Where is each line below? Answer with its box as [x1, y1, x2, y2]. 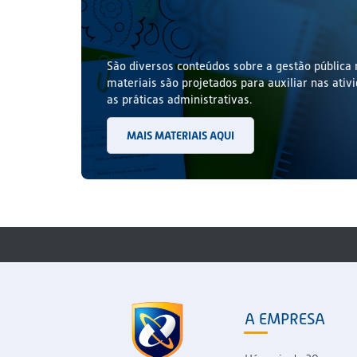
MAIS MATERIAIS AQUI [127, 128, 234, 142]
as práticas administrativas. [107, 92, 252, 107]
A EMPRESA [245, 309, 325, 328]
